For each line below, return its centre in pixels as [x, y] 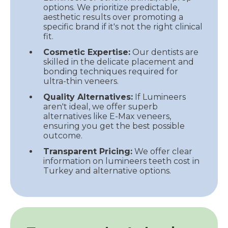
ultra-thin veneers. [81, 81]
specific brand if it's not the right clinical [123, 26]
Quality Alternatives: [88, 97]
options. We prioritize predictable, [111, 7]
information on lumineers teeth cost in [121, 161]
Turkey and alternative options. [107, 170]
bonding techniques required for [111, 71]
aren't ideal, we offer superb [101, 106]
